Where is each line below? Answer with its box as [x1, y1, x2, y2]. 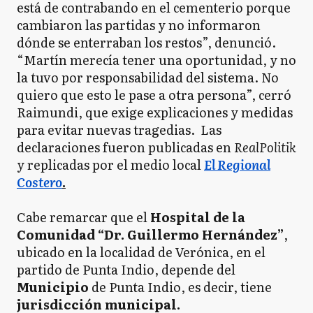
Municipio [17, 277, 89, 297]
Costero [17, 173, 62, 192]
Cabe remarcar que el [17, 208, 150, 227]
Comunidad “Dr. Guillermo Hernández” [17, 225, 284, 245]
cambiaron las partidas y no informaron [17, 15, 261, 35]
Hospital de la [150, 208, 245, 227]
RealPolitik [234, 138, 296, 157]
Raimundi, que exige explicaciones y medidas [17, 103, 293, 122]
